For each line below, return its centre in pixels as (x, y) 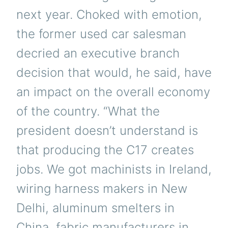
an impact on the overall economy (113, 92)
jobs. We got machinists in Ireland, (114, 169)
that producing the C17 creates (105, 150)
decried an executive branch (98, 53)
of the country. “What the (88, 111)
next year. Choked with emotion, (109, 15)
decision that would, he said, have (114, 73)
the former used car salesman (101, 34)
